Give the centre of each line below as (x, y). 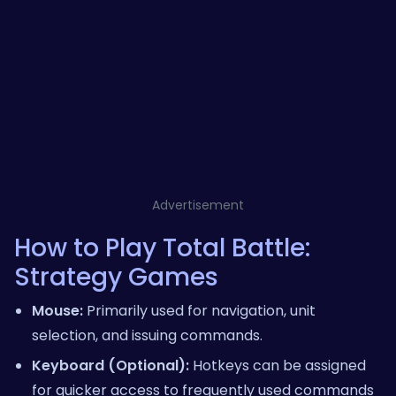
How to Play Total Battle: (162, 247)
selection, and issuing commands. (147, 335)
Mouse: (57, 310)
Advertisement (198, 205)
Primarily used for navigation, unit (199, 310)
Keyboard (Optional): (110, 365)
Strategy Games (116, 277)
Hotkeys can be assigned (278, 365)
